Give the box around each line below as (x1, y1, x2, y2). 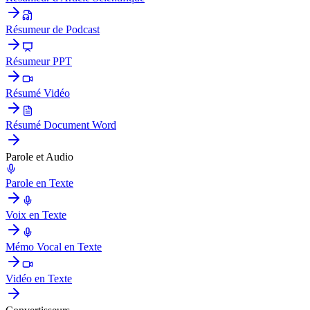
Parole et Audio (6, 150, 73, 163)
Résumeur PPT (6, 55, 72, 67)
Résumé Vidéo (6, 86, 70, 99)
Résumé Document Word (6, 118, 116, 131)
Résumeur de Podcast (6, 23, 100, 35)
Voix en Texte (6, 208, 66, 221)
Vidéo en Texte (6, 272, 72, 284)
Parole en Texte (6, 176, 73, 189)
